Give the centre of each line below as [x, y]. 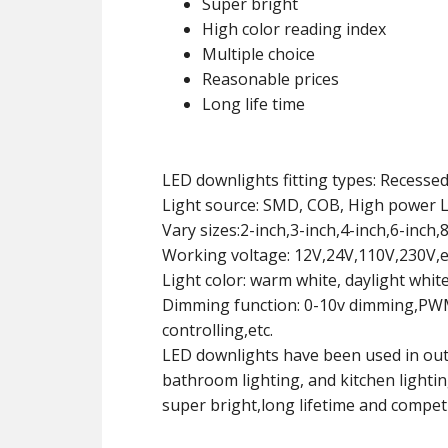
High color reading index [294, 29]
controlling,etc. [217, 330]
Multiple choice [258, 54]
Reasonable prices [270, 79]
